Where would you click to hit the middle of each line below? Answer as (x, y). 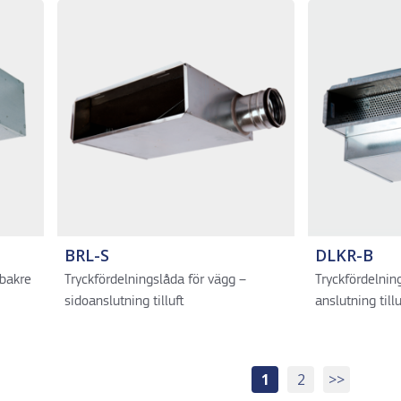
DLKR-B (344, 255)
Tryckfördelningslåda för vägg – (155, 280)
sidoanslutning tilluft (124, 302)
